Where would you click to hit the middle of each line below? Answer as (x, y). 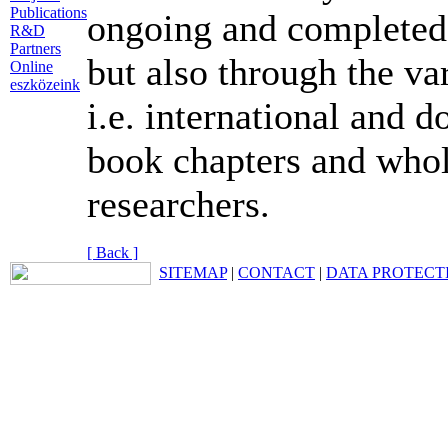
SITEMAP (193, 272)
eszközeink (45, 84)
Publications (48, 12)
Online (31, 66)
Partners (35, 48)
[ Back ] (112, 252)
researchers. (178, 204)
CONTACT (276, 272)
